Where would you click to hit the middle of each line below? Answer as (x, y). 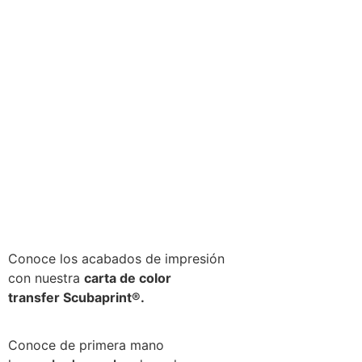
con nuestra (46, 278)
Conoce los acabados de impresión (116, 259)
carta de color (128, 278)
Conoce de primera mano (86, 345)
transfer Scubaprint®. (76, 298)
